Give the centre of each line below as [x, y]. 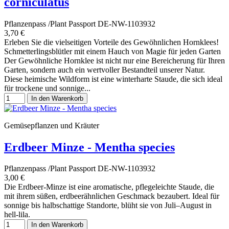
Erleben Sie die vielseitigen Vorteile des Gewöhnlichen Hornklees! [111, 42]
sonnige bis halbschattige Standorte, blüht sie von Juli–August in [108, 205]
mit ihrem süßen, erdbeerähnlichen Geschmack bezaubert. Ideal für [112, 196]
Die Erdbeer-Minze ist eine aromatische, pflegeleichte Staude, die [109, 187]
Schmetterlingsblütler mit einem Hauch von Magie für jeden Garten [112, 51]
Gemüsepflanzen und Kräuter [52, 125]
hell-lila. [17, 215]
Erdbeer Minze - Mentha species [89, 147]
